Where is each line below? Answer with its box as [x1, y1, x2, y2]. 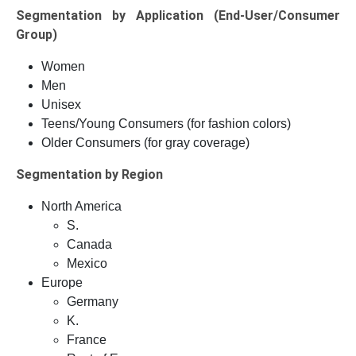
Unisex [41, 98, 81, 112]
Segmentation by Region [16, 167, 163, 183]
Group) [16, 27, 57, 43]
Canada [67, 238, 112, 252]
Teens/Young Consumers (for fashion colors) [41, 117, 291, 131]
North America [41, 199, 122, 214]
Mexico [67, 257, 107, 271]
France [67, 333, 106, 347]
